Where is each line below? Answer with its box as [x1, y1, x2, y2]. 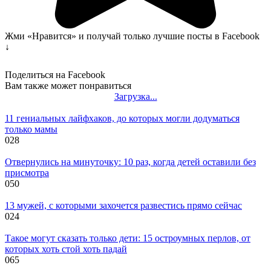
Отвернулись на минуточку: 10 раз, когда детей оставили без [5, 156, 256, 167]
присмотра [5, 167, 49, 178]
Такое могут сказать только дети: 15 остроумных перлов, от [5, 232, 250, 243]
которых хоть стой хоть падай [5, 243, 127, 254]
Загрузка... [114, 91, 157, 102]
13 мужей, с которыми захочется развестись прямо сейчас [5, 200, 242, 211]
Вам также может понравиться [5, 80, 131, 91]
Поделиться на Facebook [5, 69, 105, 80]
